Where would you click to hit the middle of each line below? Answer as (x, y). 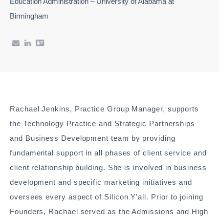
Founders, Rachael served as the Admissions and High (109, 212)
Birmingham (29, 16)
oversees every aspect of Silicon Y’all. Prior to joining (107, 197)
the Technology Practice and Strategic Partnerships (103, 124)
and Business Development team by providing (93, 138)
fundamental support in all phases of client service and (108, 153)
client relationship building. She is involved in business (108, 168)
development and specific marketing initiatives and (101, 182)
